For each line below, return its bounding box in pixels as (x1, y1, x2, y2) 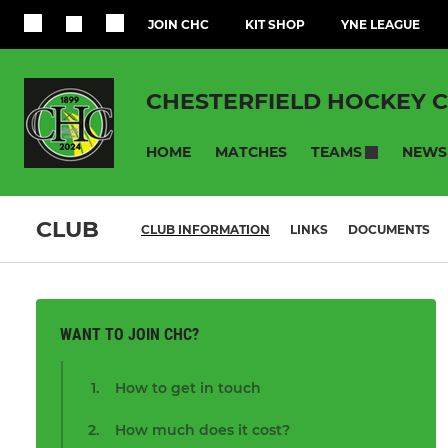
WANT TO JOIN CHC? (60, 325, 199, 345)
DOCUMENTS (348, 222, 430, 238)
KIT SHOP (245, 17, 305, 32)
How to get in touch (115, 379, 261, 398)
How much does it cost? (115, 421, 290, 440)
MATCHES (215, 142, 287, 161)
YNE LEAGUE (341, 17, 420, 32)
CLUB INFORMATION (141, 222, 270, 238)
